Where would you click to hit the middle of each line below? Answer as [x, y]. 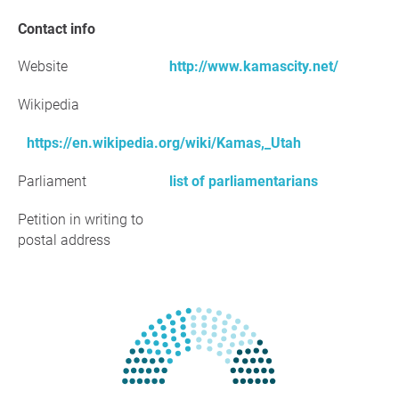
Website [43, 66]
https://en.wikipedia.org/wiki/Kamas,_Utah [164, 143]
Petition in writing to [81, 220]
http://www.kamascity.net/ [254, 66]
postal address [64, 240]
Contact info [61, 29]
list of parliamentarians [244, 181]
